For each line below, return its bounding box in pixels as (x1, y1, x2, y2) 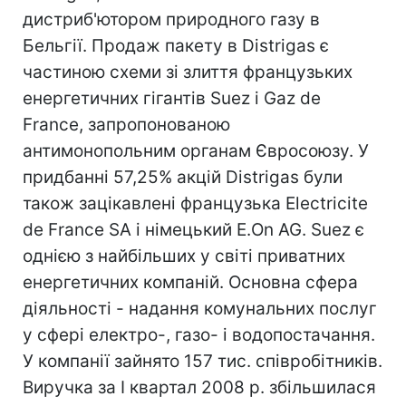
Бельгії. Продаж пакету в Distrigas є (23, 35, 329, 56)
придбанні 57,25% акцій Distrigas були (23, 167, 343, 188)
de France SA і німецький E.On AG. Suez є (23, 219, 364, 240)
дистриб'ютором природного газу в (23, 9, 320, 30)
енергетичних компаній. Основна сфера (23, 272, 358, 293)
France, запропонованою (23, 114, 230, 135)
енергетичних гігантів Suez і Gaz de (23, 88, 321, 109)
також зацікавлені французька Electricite (23, 193, 368, 214)
